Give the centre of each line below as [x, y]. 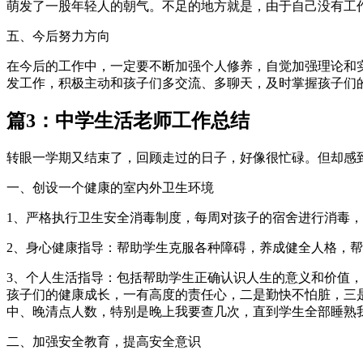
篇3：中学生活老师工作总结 [128, 121]
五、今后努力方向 [58, 36]
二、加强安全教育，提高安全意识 [104, 342]
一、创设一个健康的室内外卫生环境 [110, 188]
